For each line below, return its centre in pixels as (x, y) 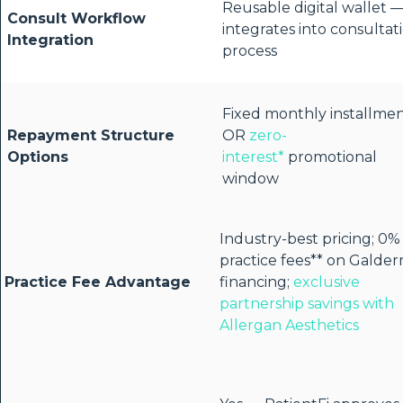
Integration (50, 40)
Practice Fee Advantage (98, 282)
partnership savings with (307, 304)
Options (38, 157)
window (251, 179)
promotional (331, 157)
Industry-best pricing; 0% (310, 239)
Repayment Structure (91, 136)
